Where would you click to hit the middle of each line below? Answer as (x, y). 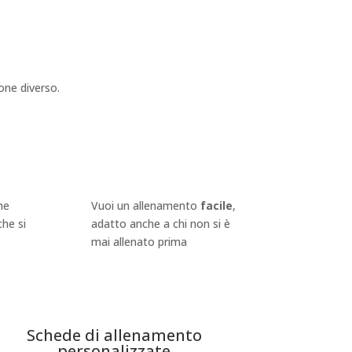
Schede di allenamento (114, 335)
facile (217, 206)
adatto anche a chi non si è (161, 224)
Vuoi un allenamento (146, 206)
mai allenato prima (139, 242)
